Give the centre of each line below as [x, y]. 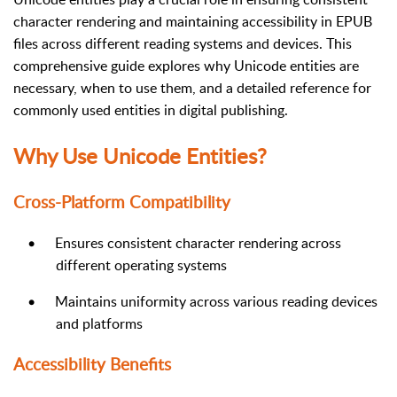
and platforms [99, 324]
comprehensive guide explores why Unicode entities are [186, 65]
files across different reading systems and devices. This [183, 43]
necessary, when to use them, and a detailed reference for [192, 87]
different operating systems [141, 265]
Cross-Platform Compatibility [122, 202]
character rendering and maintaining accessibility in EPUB [193, 21]
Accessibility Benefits [92, 364]
